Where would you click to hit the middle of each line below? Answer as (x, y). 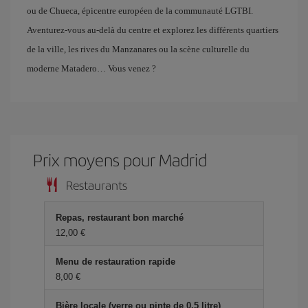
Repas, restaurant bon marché (120, 218)
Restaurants (97, 185)
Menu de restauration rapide (115, 262)
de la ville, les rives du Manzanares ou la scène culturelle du (138, 49)
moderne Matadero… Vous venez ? (91, 68)
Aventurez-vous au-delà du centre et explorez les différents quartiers (153, 30)
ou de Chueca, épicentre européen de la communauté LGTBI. (140, 11)
